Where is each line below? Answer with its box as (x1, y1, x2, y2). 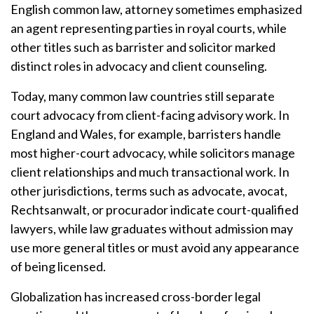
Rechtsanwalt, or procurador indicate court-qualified (11, 202, 299, 217)
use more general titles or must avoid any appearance (11, 240, 299, 255)
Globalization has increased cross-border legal (11, 289, 261, 304)
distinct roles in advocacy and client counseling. (11, 58, 267, 74)
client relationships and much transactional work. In (11, 164, 289, 179)
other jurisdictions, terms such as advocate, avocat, (11, 183, 287, 198)
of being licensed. (11, 259, 106, 274)
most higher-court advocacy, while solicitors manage (11, 145, 295, 161)
